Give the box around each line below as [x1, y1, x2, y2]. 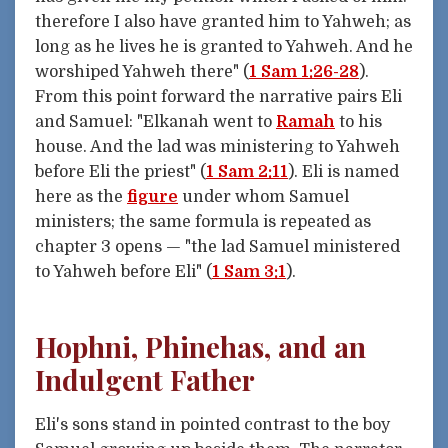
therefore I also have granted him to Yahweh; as [35, 13, 411, 32]
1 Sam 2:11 [206, 163, 288, 182]
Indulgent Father [35, 360, 255, 398]
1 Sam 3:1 [212, 263, 286, 282]
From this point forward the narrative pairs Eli [35, 88, 402, 107]
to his [335, 113, 382, 132]
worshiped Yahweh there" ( [35, 63, 249, 82]
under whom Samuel [178, 188, 349, 207]
